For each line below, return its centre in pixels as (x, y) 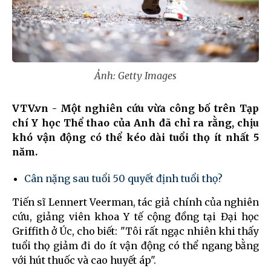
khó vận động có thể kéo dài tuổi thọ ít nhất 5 (135, 137)
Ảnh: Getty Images (135, 75)
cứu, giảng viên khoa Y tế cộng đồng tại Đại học (135, 216)
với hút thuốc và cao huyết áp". (84, 260)
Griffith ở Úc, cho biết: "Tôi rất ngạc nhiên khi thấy (135, 231)
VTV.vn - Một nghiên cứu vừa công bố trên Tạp (135, 108)
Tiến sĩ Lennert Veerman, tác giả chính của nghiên (135, 202)
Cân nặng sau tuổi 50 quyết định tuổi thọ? (123, 178)
